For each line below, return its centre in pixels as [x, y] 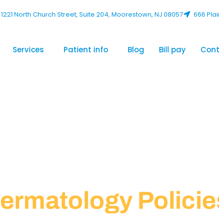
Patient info [86, 50]
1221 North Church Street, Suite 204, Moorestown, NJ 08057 [92, 14]
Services [28, 50]
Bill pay [172, 50]
